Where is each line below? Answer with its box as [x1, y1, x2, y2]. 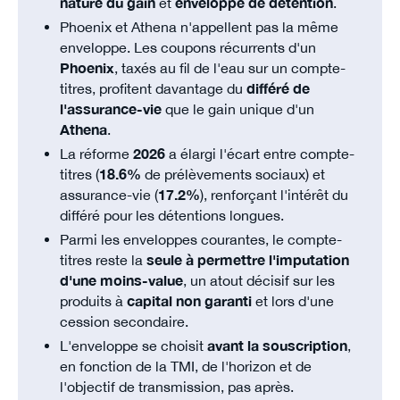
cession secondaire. [60, 313, 189, 330]
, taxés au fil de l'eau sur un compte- [114, 60, 346, 77]
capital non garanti [127, 293, 253, 310]
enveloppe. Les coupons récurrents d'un [60, 39, 317, 56]
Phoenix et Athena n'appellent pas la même [60, 19, 339, 36]
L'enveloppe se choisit [60, 337, 208, 354]
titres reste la [60, 252, 147, 269]
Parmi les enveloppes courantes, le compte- [60, 231, 343, 248]
